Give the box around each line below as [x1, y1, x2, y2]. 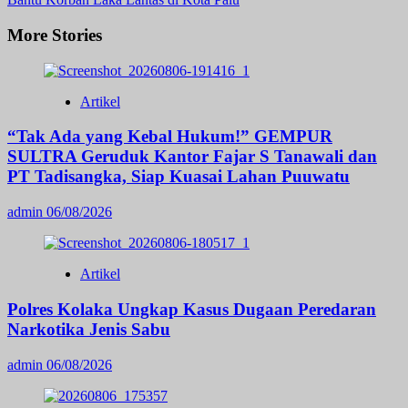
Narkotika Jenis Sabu [7, 319, 170, 339]
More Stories [7, 25, 102, 45]
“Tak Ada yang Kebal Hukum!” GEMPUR [7, 127, 332, 147]
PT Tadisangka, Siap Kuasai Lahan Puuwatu [7, 167, 350, 187]
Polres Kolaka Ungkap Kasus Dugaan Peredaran [7, 299, 376, 319]
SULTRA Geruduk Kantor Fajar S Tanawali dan [7, 147, 377, 167]
